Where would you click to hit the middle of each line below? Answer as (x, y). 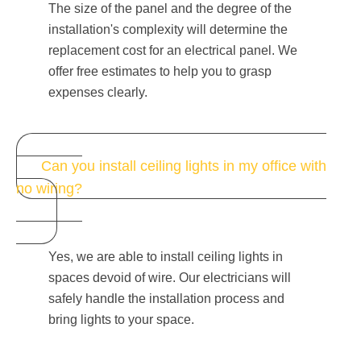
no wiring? (49, 189)
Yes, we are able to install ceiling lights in (166, 257)
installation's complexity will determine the (168, 29)
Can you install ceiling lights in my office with (184, 166)
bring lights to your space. (121, 320)
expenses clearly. (98, 92)
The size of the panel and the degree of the (170, 8)
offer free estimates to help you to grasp (160, 71)
